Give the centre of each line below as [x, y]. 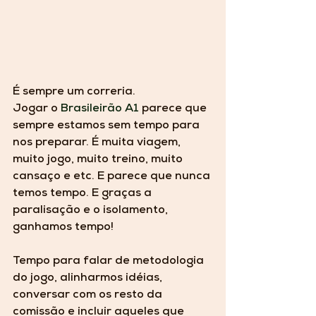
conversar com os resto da [89, 296]
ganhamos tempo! [65, 228]
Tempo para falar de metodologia [110, 262]
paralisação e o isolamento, [92, 211]
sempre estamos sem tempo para [108, 127]
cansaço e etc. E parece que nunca [113, 177]
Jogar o [37, 110]
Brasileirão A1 [100, 110]
